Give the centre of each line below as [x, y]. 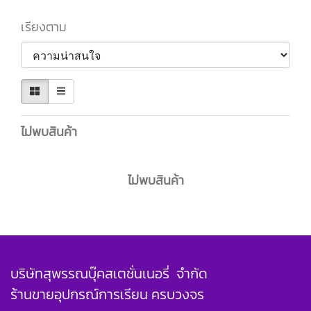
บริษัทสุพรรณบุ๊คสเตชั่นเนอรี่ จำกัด [109, 274]
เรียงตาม [48, 27]
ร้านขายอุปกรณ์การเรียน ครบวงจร [107, 294]
